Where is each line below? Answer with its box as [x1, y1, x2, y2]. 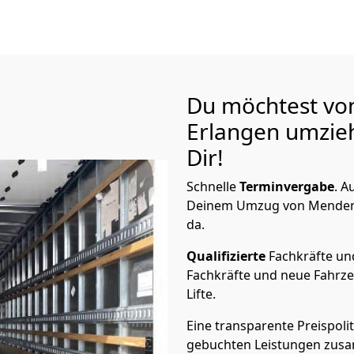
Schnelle [186, 178, 239, 195]
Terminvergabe [239, 178, 334, 195]
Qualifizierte [186, 247, 269, 265]
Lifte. [186, 285, 219, 303]
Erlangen [186, 116, 285, 146]
